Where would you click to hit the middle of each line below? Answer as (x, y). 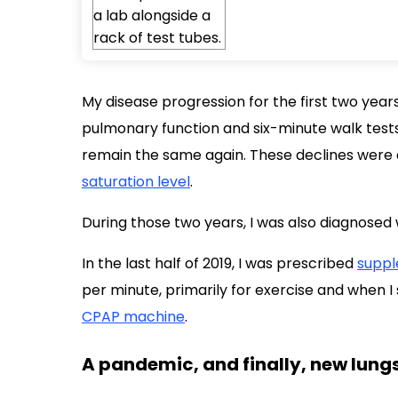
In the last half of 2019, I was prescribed (219, 263)
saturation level (136, 181)
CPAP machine (133, 316)
